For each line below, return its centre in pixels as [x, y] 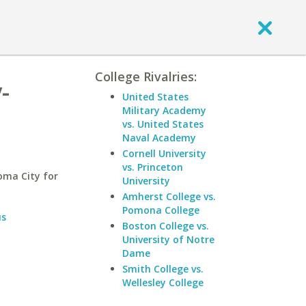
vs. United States [163, 124]
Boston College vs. [166, 226]
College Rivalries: [146, 76]
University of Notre [168, 239]
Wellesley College [163, 282]
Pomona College [161, 210]
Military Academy [164, 110]
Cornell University [164, 153]
